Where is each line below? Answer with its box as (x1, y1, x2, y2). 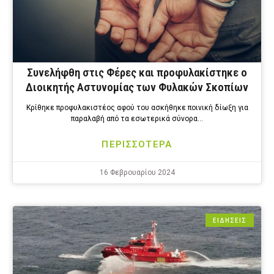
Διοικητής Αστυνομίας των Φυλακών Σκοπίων (26, 80, 248, 95)
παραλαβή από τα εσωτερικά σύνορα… (71, 114, 203, 124)
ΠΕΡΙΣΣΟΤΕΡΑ (102, 139, 172, 150)
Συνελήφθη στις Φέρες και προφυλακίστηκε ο (27, 65, 247, 80)
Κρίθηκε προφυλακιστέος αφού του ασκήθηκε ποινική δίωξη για (26, 103, 248, 113)
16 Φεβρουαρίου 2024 (99, 168, 175, 177)
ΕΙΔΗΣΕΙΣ (213, 216, 246, 225)
